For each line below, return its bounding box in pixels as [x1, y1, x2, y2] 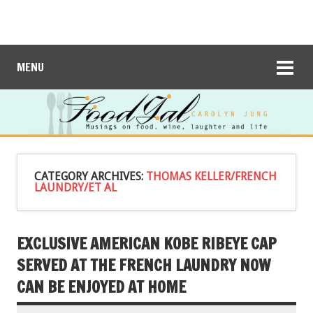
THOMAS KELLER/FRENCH [146, 169, 277, 183]
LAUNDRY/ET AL [34, 180, 117, 194]
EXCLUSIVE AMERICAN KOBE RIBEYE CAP [17, 232, 277, 254]
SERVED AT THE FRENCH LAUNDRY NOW [17, 254, 270, 276]
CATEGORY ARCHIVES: [34, 169, 146, 183]
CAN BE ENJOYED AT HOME [17, 275, 186, 298]
